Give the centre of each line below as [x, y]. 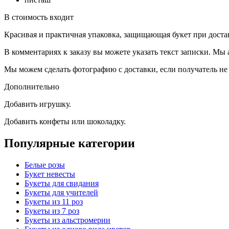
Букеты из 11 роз [54, 201]
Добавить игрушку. [38, 104]
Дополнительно [32, 86]
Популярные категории [70, 143]
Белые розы [45, 165]
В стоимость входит [39, 17]
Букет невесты [50, 174]
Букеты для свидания [62, 183]
